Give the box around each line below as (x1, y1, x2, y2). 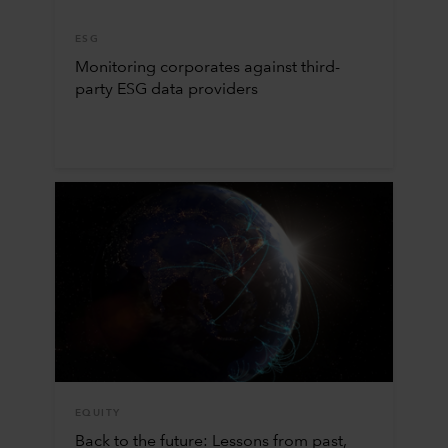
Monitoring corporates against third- (74, 60, 340, 76)
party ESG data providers (74, 82, 258, 98)
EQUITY (74, 408, 121, 418)
